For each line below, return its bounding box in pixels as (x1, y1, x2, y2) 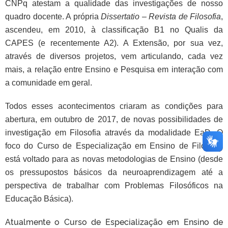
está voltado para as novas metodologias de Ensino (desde (5, 155, 223, 163)
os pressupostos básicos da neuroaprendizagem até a (5, 168, 223, 177)
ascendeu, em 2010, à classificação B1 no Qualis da (5, 25, 223, 34)
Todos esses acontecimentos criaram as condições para (5, 102, 223, 110)
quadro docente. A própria (5, 12, 101, 21)
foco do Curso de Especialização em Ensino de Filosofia (5, 141, 223, 150)
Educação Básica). (5, 194, 75, 203)
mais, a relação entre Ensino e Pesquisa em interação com (5, 65, 223, 74)
